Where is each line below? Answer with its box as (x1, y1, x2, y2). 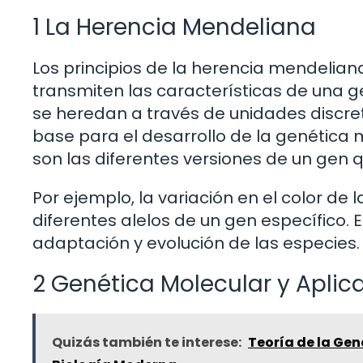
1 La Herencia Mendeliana (32, 11, 316, 44)
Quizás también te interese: (52, 333, 241, 352)
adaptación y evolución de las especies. (32, 232, 360, 255)
